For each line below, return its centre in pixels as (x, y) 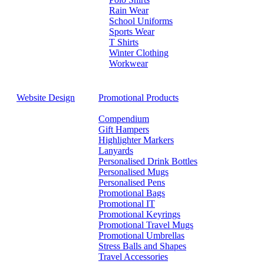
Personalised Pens (132, 182)
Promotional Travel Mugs (146, 225)
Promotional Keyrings (139, 214)
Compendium (124, 119)
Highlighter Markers (136, 140)
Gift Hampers (124, 129)
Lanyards (116, 151)
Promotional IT (127, 204)
